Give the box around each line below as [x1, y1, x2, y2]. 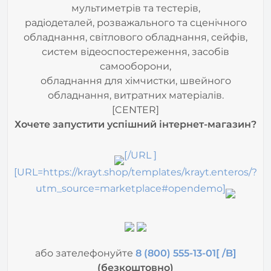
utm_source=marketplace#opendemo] [36, 163, 226, 175]
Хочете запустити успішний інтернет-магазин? [15, 99, 256, 111]
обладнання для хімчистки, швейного [40, 55, 231, 67]
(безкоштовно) [97, 242, 174, 254]
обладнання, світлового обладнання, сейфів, [24, 11, 247, 24]
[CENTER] [112, 84, 159, 96]
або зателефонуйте [34, 227, 133, 240]
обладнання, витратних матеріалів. [47, 70, 224, 82]
